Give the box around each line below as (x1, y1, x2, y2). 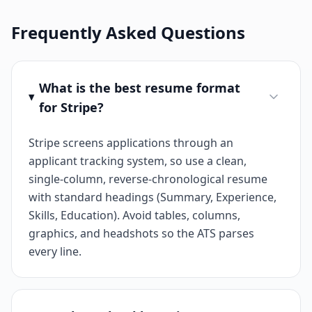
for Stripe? (38, 99, 104, 116)
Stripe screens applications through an (29, 135, 233, 151)
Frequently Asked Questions (11, 21, 245, 45)
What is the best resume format (38, 79, 240, 97)
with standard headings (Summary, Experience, (29, 189, 276, 205)
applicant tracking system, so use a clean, (29, 153, 247, 169)
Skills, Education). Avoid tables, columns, (29, 208, 240, 224)
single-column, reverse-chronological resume (29, 171, 267, 187)
